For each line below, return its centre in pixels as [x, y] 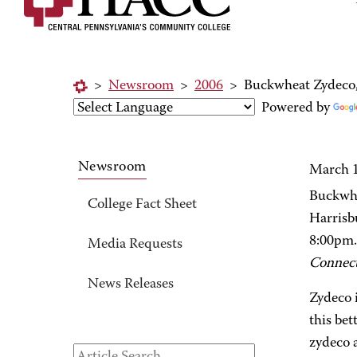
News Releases [131, 284]
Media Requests [135, 245]
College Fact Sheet [142, 205]
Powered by [294, 108]
